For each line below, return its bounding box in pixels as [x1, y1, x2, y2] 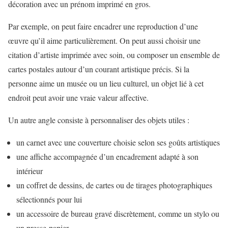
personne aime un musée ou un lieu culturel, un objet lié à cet [8, 78, 204, 89]
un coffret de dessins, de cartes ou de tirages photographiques [16, 180, 212, 191]
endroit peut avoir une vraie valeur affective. [8, 92, 149, 103]
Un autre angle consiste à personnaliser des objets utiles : [8, 115, 189, 126]
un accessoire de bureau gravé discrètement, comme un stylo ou [16, 208, 219, 219]
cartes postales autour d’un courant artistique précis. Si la [8, 64, 189, 75]
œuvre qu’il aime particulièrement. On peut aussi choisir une [8, 35, 201, 46]
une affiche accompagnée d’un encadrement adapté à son [16, 151, 198, 162]
